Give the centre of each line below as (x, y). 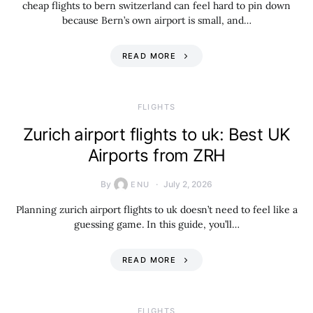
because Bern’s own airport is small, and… (156, 20)
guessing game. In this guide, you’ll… (156, 224)
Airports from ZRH (156, 155)
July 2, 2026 (188, 184)
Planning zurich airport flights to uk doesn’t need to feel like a (156, 210)
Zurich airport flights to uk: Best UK (156, 134)
